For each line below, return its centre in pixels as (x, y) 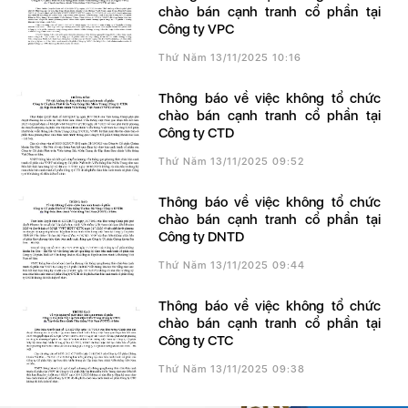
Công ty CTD (197, 133)
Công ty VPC (197, 30)
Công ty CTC (196, 341)
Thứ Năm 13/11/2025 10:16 (230, 58)
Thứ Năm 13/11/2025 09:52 (232, 162)
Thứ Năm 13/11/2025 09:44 (232, 266)
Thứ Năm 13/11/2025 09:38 (232, 370)
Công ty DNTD (202, 237)
